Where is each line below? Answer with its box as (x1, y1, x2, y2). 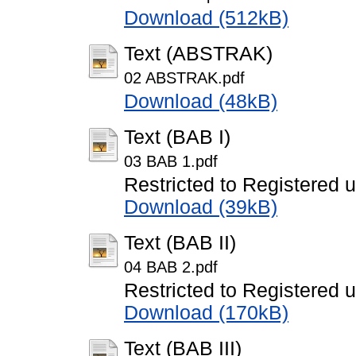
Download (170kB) (124, 302, 288, 324)
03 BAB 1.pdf (124, 153, 218, 171)
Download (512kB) (124, 7, 288, 29)
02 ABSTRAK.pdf (124, 69, 245, 87)
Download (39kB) (124, 196, 277, 219)
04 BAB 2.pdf (124, 258, 218, 277)
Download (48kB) (124, 91, 277, 113)
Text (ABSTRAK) (124, 43, 273, 65)
